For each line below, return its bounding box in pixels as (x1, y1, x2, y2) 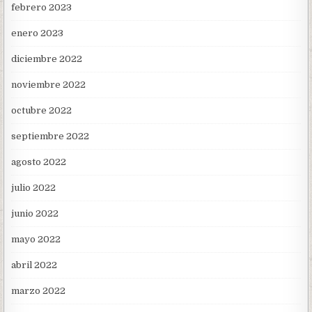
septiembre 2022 (11, 131, 90, 142)
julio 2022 (11, 182, 56, 194)
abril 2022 (11, 260, 58, 271)
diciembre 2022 (11, 54, 83, 65)
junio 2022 (11, 208, 59, 219)
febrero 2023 (11, 2, 72, 13)
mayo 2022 (11, 234, 61, 245)
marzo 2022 (11, 286, 66, 297)
